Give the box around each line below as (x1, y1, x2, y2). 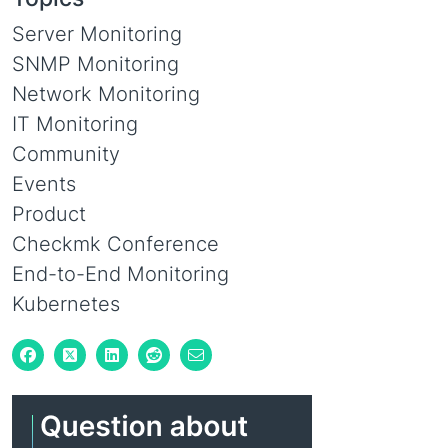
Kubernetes (12, 292, 120, 317)
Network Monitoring (12, 82, 200, 107)
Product (12, 202, 86, 227)
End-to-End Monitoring (12, 262, 229, 287)
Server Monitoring (12, 22, 182, 47)
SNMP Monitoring (12, 52, 179, 77)
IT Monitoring (12, 112, 138, 137)
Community (12, 142, 120, 167)
